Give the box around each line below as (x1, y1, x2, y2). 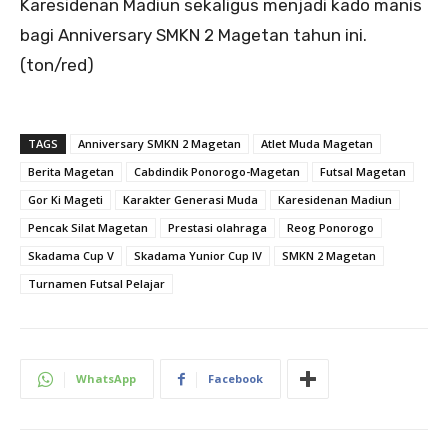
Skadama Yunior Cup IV (134, 247, 262, 263)
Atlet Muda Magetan (261, 135, 373, 151)
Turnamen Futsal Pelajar (28, 275, 165, 291)
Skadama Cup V (28, 247, 114, 263)
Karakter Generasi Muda (123, 191, 258, 207)
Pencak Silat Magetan (28, 219, 148, 235)
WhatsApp (76, 370, 136, 386)
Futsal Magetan (320, 163, 406, 179)
